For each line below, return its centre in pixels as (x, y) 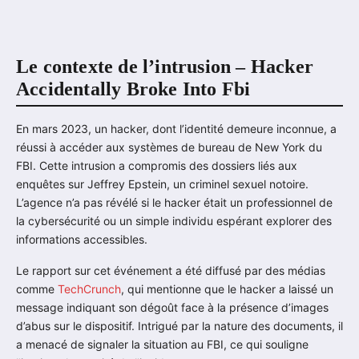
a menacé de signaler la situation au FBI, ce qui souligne (162, 345)
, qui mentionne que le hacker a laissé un (227, 289)
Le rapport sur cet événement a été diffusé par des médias (171, 271)
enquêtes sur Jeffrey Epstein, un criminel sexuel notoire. (162, 184)
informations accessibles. (82, 240)
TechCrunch (89, 289)
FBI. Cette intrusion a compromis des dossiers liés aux (157, 166)
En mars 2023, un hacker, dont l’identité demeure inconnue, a (176, 129)
